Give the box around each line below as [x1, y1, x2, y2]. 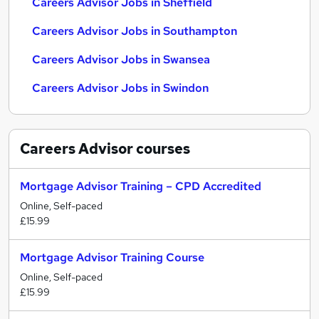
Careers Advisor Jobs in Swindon [32, 80, 209, 95]
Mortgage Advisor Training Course [20, 250, 204, 265]
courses [133, 140, 190, 158]
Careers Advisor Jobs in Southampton [32, 23, 237, 38]
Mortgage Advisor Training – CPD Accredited [20, 179, 261, 194]
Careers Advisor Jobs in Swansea [32, 52, 210, 67]
